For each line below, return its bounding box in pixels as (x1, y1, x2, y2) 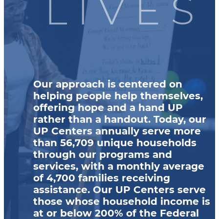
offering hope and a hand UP (33, 102, 183, 113)
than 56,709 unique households (33, 137, 197, 149)
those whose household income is (33, 196, 210, 207)
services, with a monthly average (33, 160, 204, 172)
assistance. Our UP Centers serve (33, 184, 206, 196)
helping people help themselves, (33, 90, 203, 102)
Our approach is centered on (33, 78, 182, 90)
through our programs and (33, 149, 172, 160)
